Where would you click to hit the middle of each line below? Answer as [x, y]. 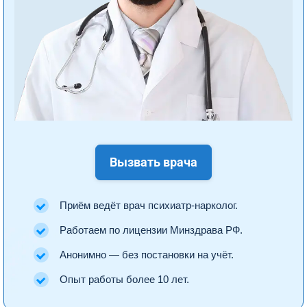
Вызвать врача [153, 162]
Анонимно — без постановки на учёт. [147, 255]
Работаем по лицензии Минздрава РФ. [151, 231]
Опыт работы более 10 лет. [124, 280]
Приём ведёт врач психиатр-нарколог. [149, 206]
